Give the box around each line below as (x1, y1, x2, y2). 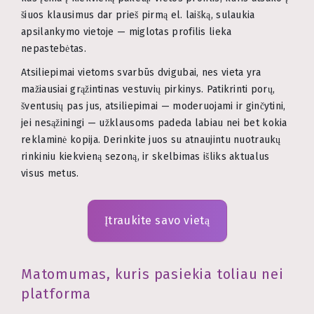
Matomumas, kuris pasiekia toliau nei (21, 265, 284, 282)
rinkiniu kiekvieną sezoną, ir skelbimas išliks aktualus (21, 151, 270, 163)
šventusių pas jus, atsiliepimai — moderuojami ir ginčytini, (21, 100, 286, 113)
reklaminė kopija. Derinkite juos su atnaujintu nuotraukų (21, 134, 281, 146)
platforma (21, 285, 92, 302)
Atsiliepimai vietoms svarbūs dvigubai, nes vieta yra (21, 67, 261, 79)
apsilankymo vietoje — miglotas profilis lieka (21, 26, 232, 39)
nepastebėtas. (21, 43, 86, 55)
